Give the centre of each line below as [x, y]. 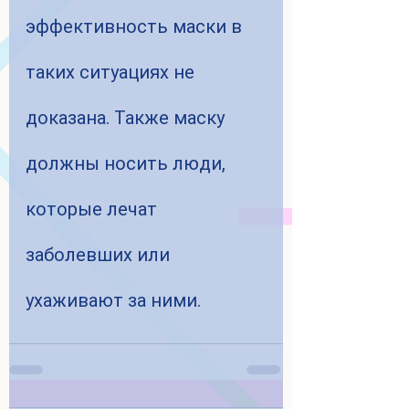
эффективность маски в [136, 27]
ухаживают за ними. [113, 301]
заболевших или [100, 255]
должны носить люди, [128, 164]
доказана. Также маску [127, 118]
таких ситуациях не [112, 73]
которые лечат [94, 210]
